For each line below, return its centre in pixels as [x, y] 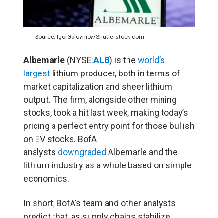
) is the [124, 60]
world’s [151, 60]
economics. [46, 179]
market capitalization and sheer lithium [98, 87]
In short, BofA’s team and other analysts [100, 203]
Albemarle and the [142, 152]
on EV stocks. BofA [60, 139]
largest [37, 73]
